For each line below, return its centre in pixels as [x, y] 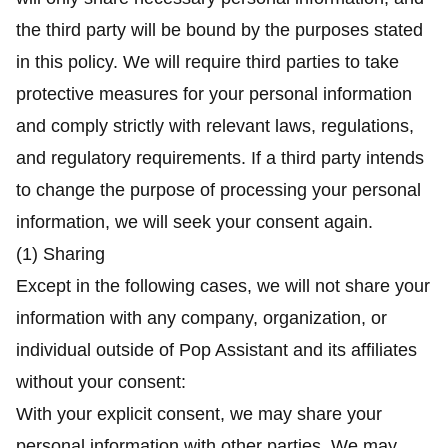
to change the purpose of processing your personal [218, 190]
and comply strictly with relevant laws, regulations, [215, 126]
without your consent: [101, 382]
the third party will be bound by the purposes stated [219, 30]
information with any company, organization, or [201, 318]
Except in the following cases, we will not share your [223, 286]
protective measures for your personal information [214, 94]
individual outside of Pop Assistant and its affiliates [216, 350]
